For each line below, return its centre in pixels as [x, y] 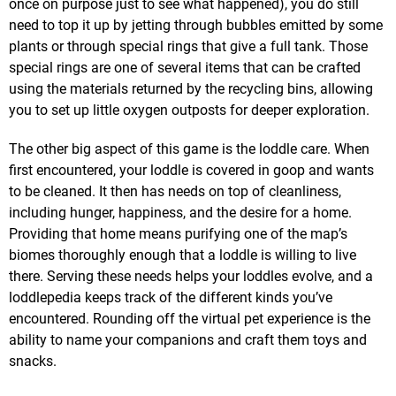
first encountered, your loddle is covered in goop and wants [191, 170]
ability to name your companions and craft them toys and [188, 339]
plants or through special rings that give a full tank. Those [188, 46]
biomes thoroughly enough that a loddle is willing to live [183, 255]
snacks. [33, 361]
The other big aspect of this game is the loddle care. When [189, 148]
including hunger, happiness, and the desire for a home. [180, 212]
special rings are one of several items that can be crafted [185, 67]
